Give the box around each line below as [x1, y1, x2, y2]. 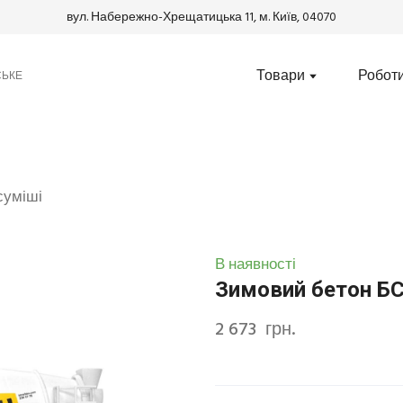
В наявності [215, 253, 296, 278]
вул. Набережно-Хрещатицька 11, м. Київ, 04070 [66, 6, 336, 28]
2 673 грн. [215, 316, 295, 345]
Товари [256, 65, 305, 89]
